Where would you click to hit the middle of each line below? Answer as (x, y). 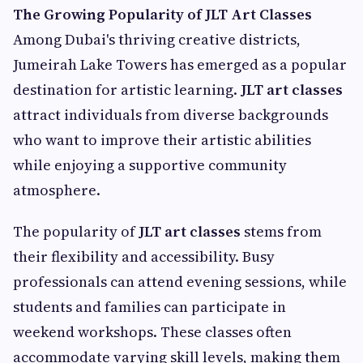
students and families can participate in (149, 307)
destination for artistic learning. (127, 90)
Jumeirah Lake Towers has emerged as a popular (180, 65)
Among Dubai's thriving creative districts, (157, 40)
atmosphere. (57, 190)
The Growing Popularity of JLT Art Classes (162, 15)
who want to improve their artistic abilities (162, 140)
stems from (281, 232)
